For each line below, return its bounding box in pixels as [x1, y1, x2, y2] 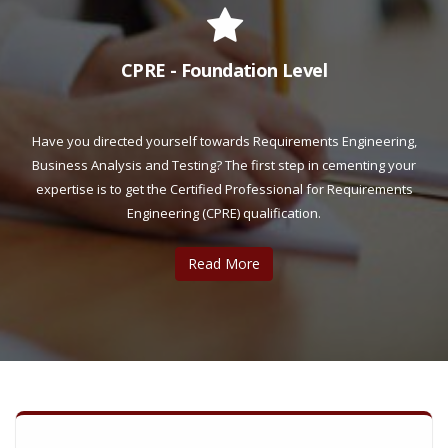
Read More [188, 254, 260, 273]
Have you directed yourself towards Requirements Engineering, [31, 132, 417, 150]
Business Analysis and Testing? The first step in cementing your [32, 156, 416, 174]
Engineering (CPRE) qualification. [127, 204, 321, 222]
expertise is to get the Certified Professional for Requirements [35, 180, 413, 198]
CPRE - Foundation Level [120, 58, 328, 82]
